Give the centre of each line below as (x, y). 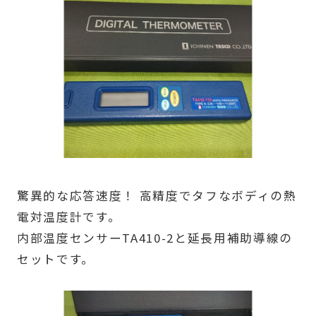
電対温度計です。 (69, 216)
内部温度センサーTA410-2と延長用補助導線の (154, 237)
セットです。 (55, 259)
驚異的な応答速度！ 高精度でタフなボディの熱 (157, 195)
